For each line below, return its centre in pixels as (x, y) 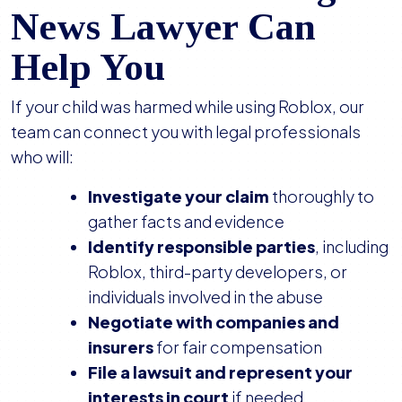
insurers (121, 347)
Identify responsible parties (201, 247)
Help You (88, 67)
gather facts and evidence (186, 222)
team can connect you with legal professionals (186, 132)
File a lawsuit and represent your (220, 372)
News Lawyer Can (163, 27)
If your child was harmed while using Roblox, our (188, 107)
